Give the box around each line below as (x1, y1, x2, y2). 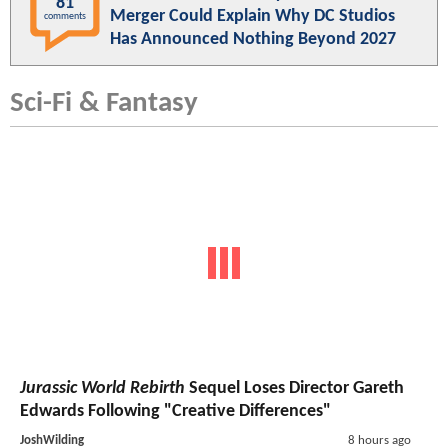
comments (44, 11, 86, 22)
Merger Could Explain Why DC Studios (110, 7, 395, 26)
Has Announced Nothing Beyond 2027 (110, 30, 396, 49)
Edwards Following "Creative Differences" (20, 401, 331, 421)
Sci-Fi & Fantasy (10, 89, 198, 118)
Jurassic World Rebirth (20, 378, 185, 398)
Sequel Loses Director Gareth (185, 378, 404, 398)
